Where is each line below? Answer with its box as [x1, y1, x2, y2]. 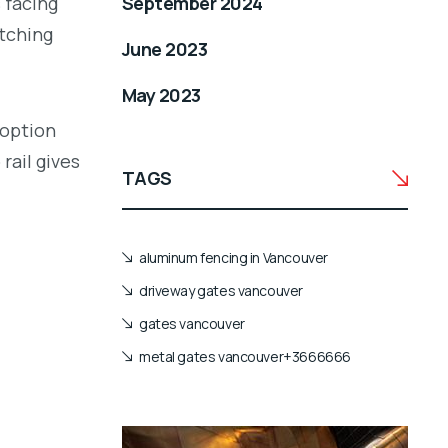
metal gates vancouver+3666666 [139, 346, 351, 366]
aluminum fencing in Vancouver [139, 247, 328, 267]
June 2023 [122, 37, 208, 62]
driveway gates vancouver [139, 280, 303, 300]
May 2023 [122, 83, 201, 108]
